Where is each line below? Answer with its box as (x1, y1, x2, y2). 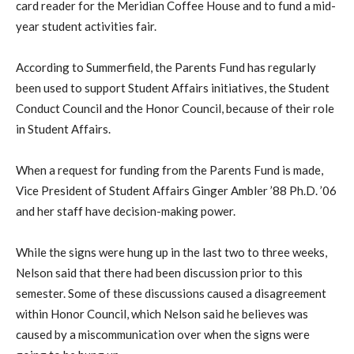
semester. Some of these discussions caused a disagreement (16, 285, 326, 300)
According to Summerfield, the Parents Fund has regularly (16, 59, 316, 74)
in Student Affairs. (16, 121, 111, 136)
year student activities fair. (16, 18, 156, 33)
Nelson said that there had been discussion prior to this (16, 265, 303, 280)
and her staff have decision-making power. (16, 203, 235, 218)
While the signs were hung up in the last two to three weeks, (16, 244, 327, 259)
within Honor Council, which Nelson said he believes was (16, 306, 308, 321)
